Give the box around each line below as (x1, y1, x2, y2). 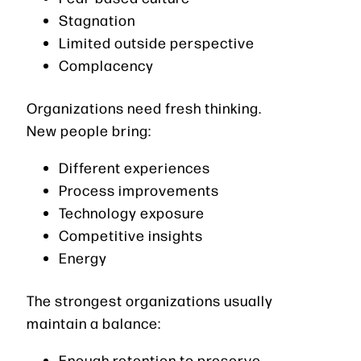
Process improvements (59, 180, 219, 200)
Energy (59, 248, 107, 268)
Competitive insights (59, 226, 203, 245)
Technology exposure (59, 203, 205, 222)
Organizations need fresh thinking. (27, 98, 262, 118)
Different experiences (59, 158, 210, 177)
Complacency (59, 56, 154, 75)
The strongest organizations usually (27, 291, 273, 310)
